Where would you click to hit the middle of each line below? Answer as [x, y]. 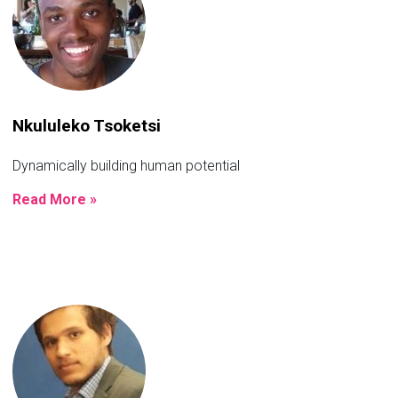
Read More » [55, 199]
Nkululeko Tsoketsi [87, 125]
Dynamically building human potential [126, 165]
